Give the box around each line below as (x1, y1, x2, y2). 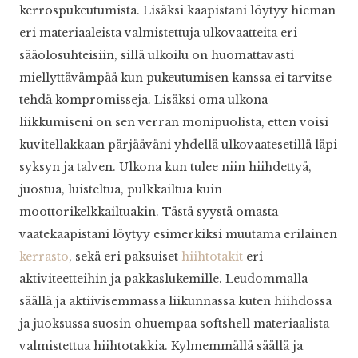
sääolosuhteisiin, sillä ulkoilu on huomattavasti (19, 48, 294, 63)
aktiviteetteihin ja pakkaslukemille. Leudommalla (19, 272, 308, 287)
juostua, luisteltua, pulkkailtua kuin (19, 182, 222, 197)
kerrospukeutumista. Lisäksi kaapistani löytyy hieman (19, 3, 336, 18)
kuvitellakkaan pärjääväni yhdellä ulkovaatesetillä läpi (19, 137, 337, 153)
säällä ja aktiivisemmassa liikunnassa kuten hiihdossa (19, 294, 332, 309)
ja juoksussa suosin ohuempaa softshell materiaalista (19, 316, 329, 332)
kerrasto (19, 249, 69, 265)
